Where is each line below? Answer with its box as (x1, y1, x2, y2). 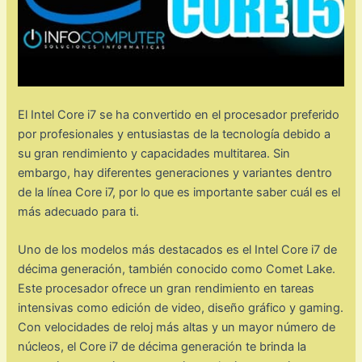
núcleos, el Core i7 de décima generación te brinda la (18, 339, 307, 355)
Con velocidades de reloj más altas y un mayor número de (18, 320, 336, 335)
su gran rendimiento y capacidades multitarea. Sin (18, 145, 291, 161)
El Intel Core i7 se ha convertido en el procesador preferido (18, 107, 340, 122)
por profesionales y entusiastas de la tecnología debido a (18, 126, 331, 141)
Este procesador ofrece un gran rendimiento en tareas (18, 281, 315, 297)
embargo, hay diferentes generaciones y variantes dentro (18, 165, 333, 180)
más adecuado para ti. (18, 204, 140, 219)
